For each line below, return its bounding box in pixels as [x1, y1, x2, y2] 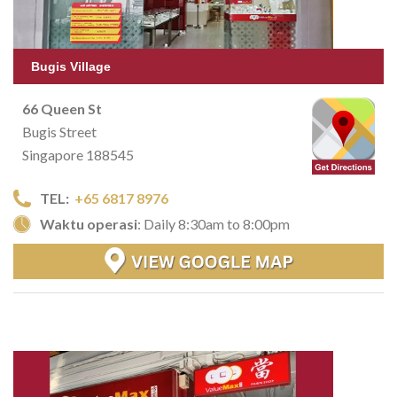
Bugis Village [31, 59, 111, 74]
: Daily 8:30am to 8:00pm [137, 215, 290, 233]
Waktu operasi [40, 215, 137, 233]
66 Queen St [22, 100, 102, 118]
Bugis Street [22, 123, 97, 141]
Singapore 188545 [22, 146, 134, 164]
